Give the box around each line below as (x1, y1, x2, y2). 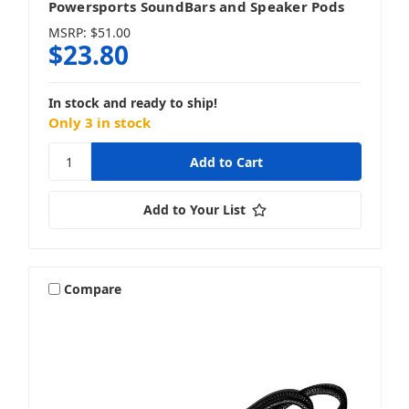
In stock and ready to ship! (47, 94, 217, 112)
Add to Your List (142, 201, 246, 219)
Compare (64, 279, 122, 298)
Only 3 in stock (47, 113, 151, 132)
